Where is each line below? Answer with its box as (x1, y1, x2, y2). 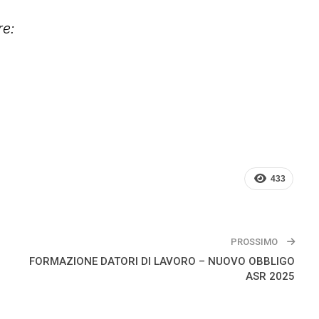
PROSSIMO (231, 236, 281, 247)
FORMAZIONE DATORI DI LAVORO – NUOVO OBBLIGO (29, 254, 296, 268)
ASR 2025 (246, 269, 296, 283)
